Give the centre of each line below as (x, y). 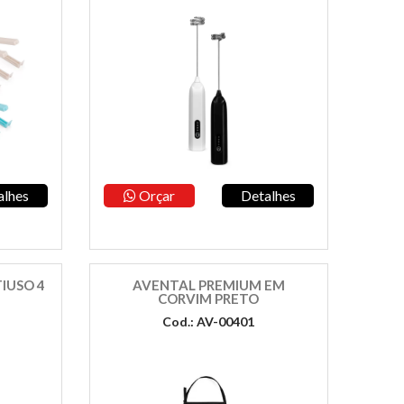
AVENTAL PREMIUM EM (208, 285)
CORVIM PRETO (209, 298)
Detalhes (268, 195)
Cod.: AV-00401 (209, 321)
